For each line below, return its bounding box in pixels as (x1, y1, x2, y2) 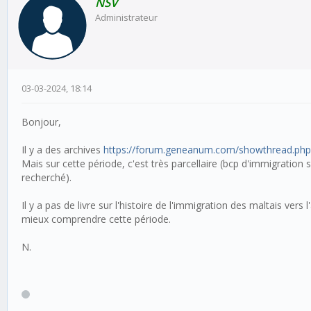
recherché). (22, 171, 72, 185)
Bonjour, (22, 115, 61, 129)
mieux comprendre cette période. (22, 212, 171, 226)
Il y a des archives (22, 143, 103, 157)
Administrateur (95, 11, 158, 24)
